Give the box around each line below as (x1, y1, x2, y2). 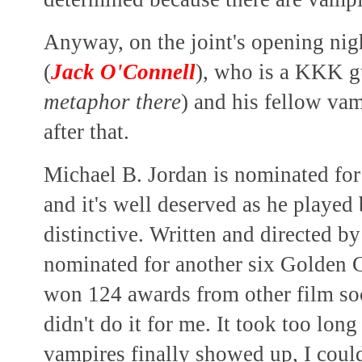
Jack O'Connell (51, 59, 196, 84)
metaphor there (44, 89, 181, 114)
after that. (44, 119, 129, 144)
